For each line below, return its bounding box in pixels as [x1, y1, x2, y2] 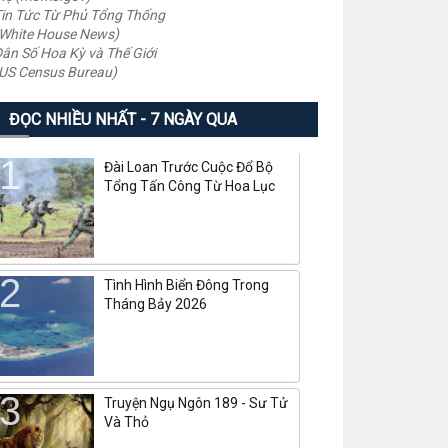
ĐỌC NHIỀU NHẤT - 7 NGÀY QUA [8, 110, 237, 129]
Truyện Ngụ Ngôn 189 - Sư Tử [103, 395, 288, 411]
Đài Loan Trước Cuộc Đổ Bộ [103, 159, 273, 175]
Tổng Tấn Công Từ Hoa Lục [103, 178, 275, 194]
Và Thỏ [103, 414, 149, 430]
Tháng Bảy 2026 [103, 296, 207, 312]
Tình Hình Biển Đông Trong [103, 277, 269, 293]
